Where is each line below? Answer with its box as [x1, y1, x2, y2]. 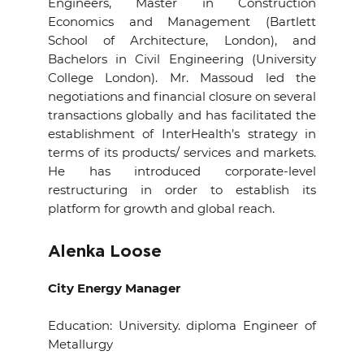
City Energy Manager [47, 280, 180, 296]
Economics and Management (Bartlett [47, 14, 317, 29]
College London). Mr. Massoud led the [47, 70, 317, 85]
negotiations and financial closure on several [47, 89, 317, 104]
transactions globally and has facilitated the [47, 107, 317, 123]
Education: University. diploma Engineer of [47, 318, 317, 333]
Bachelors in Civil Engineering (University [47, 51, 317, 67]
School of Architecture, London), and [47, 32, 317, 48]
